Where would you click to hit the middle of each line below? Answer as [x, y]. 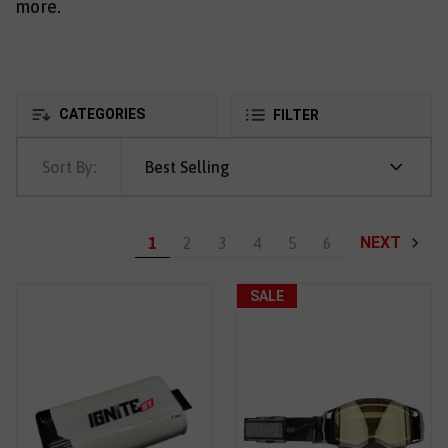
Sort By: [69, 167]
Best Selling [187, 167]
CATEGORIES [100, 114]
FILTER [296, 115]
